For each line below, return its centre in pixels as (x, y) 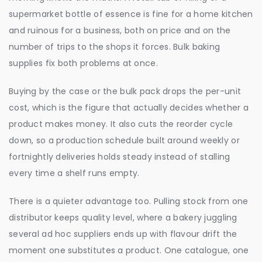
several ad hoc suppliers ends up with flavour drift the (123, 234)
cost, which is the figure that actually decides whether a (129, 108)
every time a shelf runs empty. (74, 173)
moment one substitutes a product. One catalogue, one (129, 251)
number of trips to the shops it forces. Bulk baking (115, 47)
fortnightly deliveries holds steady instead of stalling (120, 157)
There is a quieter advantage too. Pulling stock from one (129, 201)
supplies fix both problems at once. (83, 63)
